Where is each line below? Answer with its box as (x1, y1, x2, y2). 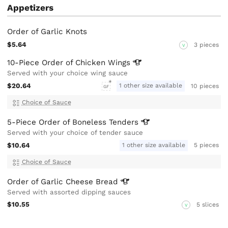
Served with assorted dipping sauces (7, 188, 131, 196)
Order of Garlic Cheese (7, 177, 96, 187)
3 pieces (194, 41, 219, 49)
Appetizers (7, 3, 54, 13)
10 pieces (191, 82, 219, 90)
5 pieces (194, 141, 219, 149)
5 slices (196, 201, 219, 208)
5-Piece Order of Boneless (7, 118, 109, 127)
